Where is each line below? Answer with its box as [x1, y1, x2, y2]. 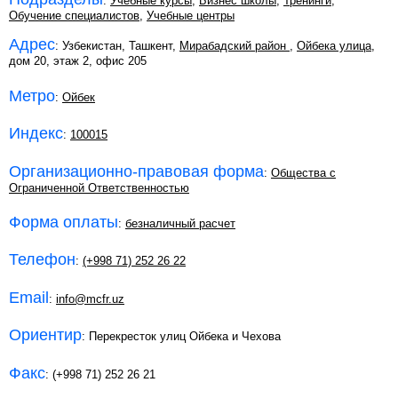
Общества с [271, 165, 336, 179]
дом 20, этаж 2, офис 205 [9, 54, 147, 68]
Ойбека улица [297, 39, 371, 53]
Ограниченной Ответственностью [9, 180, 189, 195]
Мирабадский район [179, 39, 290, 53]
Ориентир [9, 326, 82, 345]
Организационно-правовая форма [9, 162, 264, 180]
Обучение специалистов [9, 9, 139, 23]
